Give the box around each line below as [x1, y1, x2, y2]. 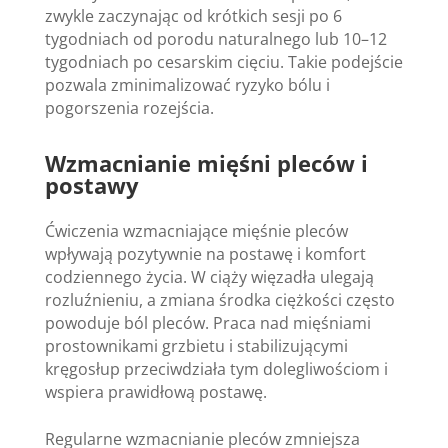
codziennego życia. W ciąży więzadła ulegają [44, 265, 374, 288]
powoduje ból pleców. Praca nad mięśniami [44, 311, 371, 334]
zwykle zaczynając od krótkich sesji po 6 [44, 4, 342, 27]
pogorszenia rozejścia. [44, 96, 214, 119]
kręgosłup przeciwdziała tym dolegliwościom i [44, 357, 388, 380]
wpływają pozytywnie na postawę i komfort [44, 242, 366, 265]
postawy [44, 169, 139, 200]
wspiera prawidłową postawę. [44, 380, 267, 403]
